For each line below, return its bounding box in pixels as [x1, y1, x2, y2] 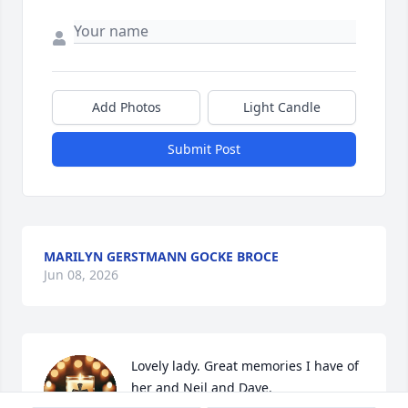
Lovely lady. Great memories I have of [131, 356, 359, 374]
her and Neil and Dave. [131, 378, 272, 396]
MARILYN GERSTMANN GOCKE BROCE [44, 247, 279, 265]
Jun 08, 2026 [44, 265, 118, 283]
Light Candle [243, 97, 321, 116]
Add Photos [91, 97, 161, 116]
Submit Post [168, 139, 240, 158]
